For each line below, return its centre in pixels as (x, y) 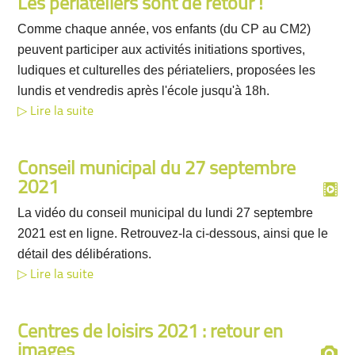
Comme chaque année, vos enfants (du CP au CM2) (164, 29)
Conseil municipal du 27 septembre (157, 170)
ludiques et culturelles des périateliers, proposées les (167, 70)
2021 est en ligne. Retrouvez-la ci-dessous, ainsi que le (173, 233)
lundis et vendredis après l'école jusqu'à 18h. (144, 91)
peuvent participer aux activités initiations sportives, (162, 50)
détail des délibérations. (85, 254)
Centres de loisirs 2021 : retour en (151, 333)
